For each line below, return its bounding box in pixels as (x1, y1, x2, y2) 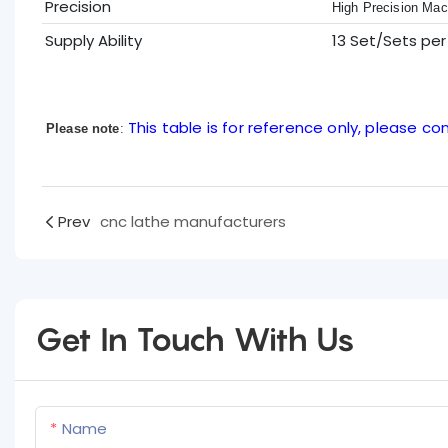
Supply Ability (44, 29, 142, 51)
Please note (45, 120, 120, 136)
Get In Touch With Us (35, 320, 355, 359)
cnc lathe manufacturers (99, 211, 286, 233)
